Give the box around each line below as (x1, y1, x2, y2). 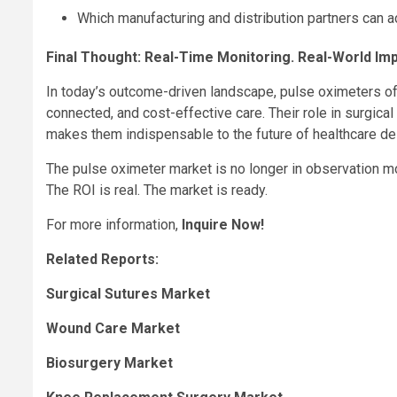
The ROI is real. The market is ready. (46, 182, 268, 199)
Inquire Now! (182, 216, 264, 234)
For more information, (46, 216, 182, 234)
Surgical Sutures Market (46, 285, 210, 303)
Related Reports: (46, 251, 159, 269)
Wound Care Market (46, 320, 180, 338)
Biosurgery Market (46, 354, 173, 372)
